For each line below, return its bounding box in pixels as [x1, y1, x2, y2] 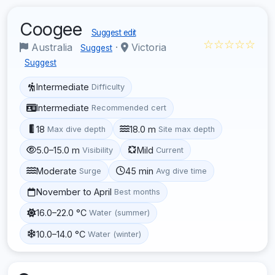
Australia [28, 41, 76, 53]
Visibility [82, 145, 114, 155]
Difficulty [91, 82, 125, 92]
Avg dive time [156, 166, 207, 176]
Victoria [128, 41, 166, 53]
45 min [125, 165, 154, 176]
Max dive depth [47, 124, 106, 134]
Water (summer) [89, 208, 150, 218]
